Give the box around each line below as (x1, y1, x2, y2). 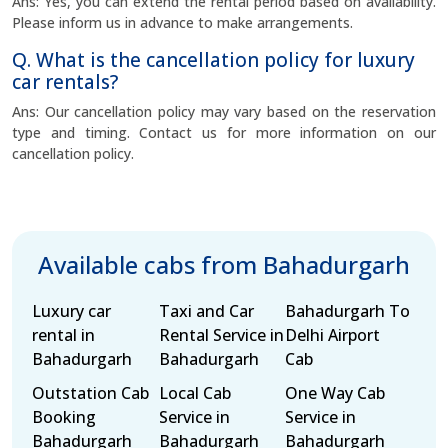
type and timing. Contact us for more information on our (12, 123, 436, 142)
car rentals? (12, 69, 118, 95)
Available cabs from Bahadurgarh (38, 248, 410, 281)
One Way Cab (285, 382, 386, 404)
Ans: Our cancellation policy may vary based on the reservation (12, 102, 436, 121)
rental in (32, 324, 95, 346)
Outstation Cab (32, 382, 149, 404)
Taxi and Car (158, 300, 254, 322)
